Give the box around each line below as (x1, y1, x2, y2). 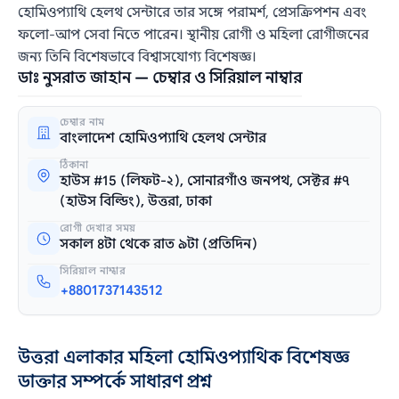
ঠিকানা (60, 158, 89, 171)
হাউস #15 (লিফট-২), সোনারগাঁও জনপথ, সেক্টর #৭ (60, 172, 351, 189)
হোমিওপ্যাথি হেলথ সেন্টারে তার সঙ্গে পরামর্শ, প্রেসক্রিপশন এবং (18, 4, 367, 20)
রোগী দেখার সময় (60, 221, 136, 234)
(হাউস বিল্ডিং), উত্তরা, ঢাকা (60, 192, 213, 209)
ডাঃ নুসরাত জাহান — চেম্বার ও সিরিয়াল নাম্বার (18, 68, 303, 87)
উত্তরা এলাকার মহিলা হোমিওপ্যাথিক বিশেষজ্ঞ (18, 346, 350, 369)
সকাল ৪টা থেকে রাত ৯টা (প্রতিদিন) (60, 235, 258, 252)
